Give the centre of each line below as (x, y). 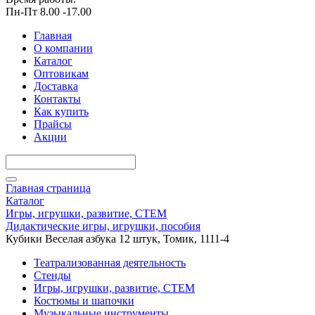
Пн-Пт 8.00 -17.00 (49, 12)
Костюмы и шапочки (84, 301)
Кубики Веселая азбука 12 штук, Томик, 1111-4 (117, 239)
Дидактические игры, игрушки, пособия (103, 226)
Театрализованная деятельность (110, 263)
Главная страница (48, 188)
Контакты (57, 99)
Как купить (61, 111)
